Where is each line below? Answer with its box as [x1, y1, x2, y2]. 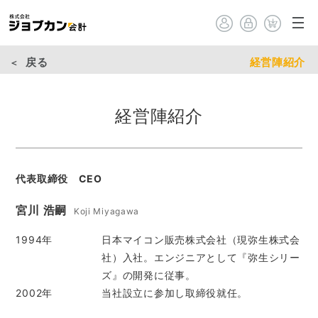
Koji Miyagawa [73, 206, 140, 216]
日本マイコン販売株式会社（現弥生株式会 [102, 234, 300, 246]
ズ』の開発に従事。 [102, 269, 196, 281]
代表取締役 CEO [16, 172, 102, 185]
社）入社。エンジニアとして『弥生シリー [102, 251, 300, 263]
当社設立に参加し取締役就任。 [102, 287, 248, 299]
